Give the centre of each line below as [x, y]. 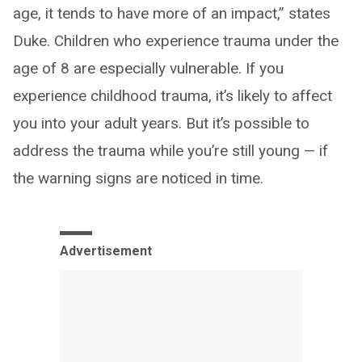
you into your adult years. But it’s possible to [161, 123]
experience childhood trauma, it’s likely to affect [173, 95]
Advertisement [106, 250]
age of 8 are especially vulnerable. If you [148, 68]
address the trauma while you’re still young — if [170, 150]
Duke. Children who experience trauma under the [176, 40]
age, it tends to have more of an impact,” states [172, 13]
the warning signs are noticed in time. [138, 178]
